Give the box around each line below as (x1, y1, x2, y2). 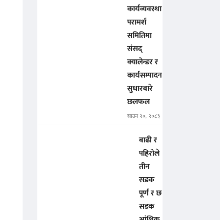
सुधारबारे (127, 82, 153, 96)
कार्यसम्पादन (127, 69, 162, 82)
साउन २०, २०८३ (127, 113, 160, 120)
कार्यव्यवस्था (127, 2, 162, 16)
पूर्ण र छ (139, 187, 162, 200)
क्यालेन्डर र (127, 55, 158, 69)
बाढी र (139, 134, 157, 147)
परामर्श (127, 16, 146, 29)
